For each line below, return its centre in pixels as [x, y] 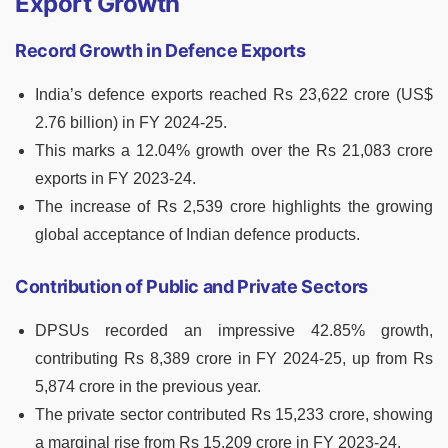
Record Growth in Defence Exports [160, 51]
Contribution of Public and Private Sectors [191, 287]
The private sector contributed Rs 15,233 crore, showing [234, 415]
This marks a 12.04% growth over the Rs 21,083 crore [234, 151]
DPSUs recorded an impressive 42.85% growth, [234, 331]
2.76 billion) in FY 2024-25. [131, 123]
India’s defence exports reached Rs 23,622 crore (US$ [234, 95]
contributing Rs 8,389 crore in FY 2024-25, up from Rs [234, 359]
